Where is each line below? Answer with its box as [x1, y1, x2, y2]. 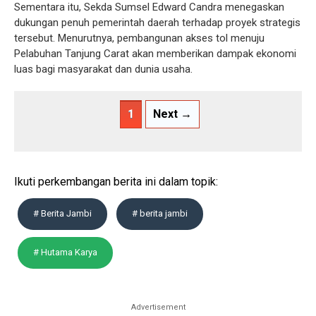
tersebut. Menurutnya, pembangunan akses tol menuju [14, 32, 265, 44]
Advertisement [130, 303, 186, 312]
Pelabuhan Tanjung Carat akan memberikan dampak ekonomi [14, 47, 296, 60]
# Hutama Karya [33, 247, 97, 257]
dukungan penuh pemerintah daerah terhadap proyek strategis [14, 16, 300, 29]
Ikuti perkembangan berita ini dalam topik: [14, 175, 218, 188]
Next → [153, 107, 192, 121]
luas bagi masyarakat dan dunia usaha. [14, 63, 193, 75]
